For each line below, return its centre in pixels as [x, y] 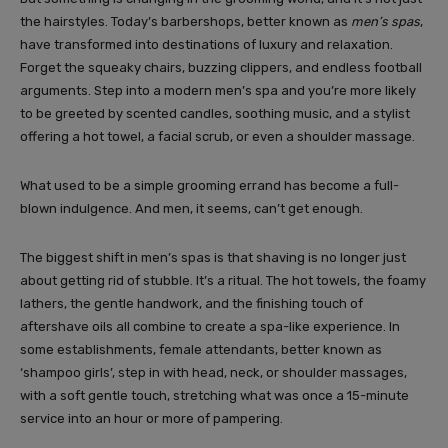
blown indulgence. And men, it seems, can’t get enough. [191, 208]
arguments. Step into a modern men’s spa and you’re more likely [218, 90]
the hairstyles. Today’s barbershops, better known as [185, 21]
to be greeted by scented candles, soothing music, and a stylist [215, 113]
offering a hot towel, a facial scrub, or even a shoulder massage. [217, 136]
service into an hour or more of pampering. [151, 418]
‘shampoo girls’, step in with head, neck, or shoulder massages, [213, 372]
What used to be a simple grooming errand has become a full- [209, 185]
